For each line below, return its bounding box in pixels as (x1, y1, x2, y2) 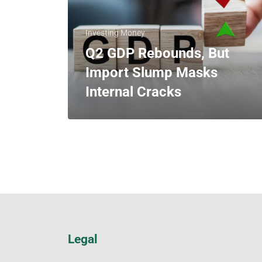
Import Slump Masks (85, 64, 218, 81)
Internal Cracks (85, 84, 181, 100)
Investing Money (85, 28, 145, 37)
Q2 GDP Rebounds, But (85, 45, 229, 61)
